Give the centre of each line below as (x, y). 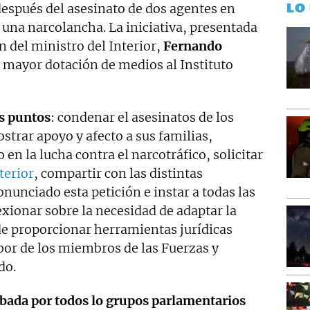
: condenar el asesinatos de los (142, 117)
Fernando (193, 46)
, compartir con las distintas (118, 173)
